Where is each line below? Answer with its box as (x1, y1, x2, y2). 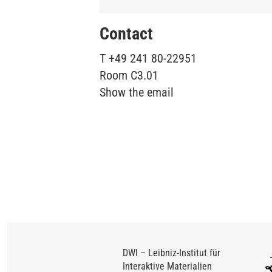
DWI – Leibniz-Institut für (123, 246, 220, 259)
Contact (100, 23, 153, 44)
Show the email (100, 84, 174, 100)
